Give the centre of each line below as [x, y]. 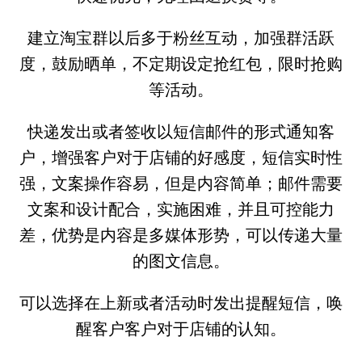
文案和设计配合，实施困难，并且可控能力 [181, 209]
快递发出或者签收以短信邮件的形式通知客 [181, 131]
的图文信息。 [181, 261]
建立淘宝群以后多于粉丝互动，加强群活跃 [181, 38]
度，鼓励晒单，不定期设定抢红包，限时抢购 [181, 63]
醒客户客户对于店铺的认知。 [181, 328]
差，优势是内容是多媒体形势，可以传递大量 [181, 235]
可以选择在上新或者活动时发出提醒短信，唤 [181, 303]
